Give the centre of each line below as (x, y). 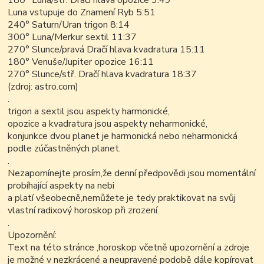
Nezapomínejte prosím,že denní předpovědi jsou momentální (132, 174)
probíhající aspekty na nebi (61, 186)
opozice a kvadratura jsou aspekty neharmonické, (108, 124)
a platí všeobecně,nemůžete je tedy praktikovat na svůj (122, 198)
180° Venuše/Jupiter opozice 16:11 (81, 62)
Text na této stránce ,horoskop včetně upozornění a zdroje (129, 248)
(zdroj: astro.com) (43, 87)
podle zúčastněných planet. (65, 149)
